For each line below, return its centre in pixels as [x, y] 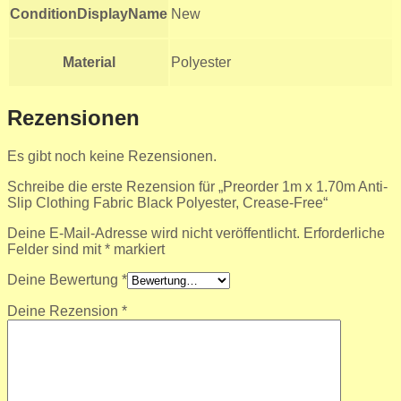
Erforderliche [344, 234]
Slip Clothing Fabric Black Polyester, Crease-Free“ [167, 203]
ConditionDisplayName [89, 14]
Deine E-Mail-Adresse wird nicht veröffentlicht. [154, 234]
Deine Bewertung [64, 280]
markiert [137, 250]
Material [89, 63]
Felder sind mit [56, 250]
